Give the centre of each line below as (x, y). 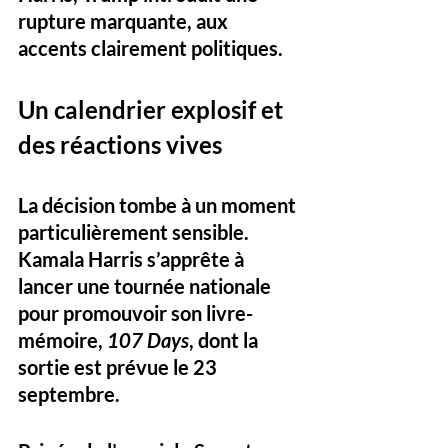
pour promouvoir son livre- (135, 312)
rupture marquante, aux (125, 20)
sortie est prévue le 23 (119, 366)
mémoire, (62, 339)
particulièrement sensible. (135, 231)
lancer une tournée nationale (146, 285)
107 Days (148, 339)
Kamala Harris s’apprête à (133, 258)
